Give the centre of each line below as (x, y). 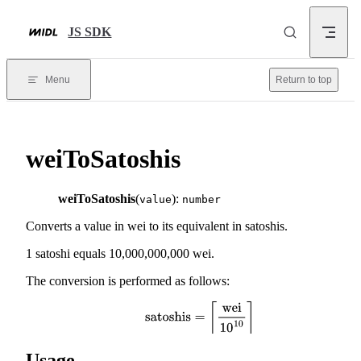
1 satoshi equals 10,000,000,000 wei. (120, 253)
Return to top (304, 80)
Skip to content (51, 19)
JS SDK (90, 32)
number (201, 199)
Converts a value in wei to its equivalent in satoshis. (157, 226)
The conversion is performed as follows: (128, 280)
